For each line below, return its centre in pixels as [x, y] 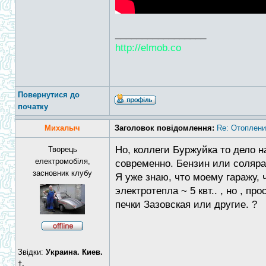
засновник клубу [62, 173]
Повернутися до [49, 95]
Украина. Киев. [74, 252]
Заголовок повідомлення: [164, 128]
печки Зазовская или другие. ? [186, 205]
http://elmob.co [148, 48]
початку [33, 107]
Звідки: [32, 252]
